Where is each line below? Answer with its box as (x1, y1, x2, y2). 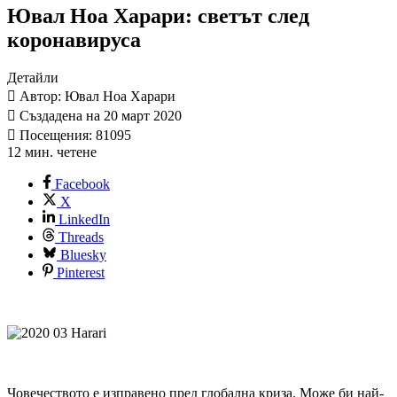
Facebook (55, 175, 110, 191)
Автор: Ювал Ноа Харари (16, 88, 175, 104)
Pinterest (57, 264, 105, 280)
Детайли (7, 69, 58, 85)
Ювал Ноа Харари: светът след (7, 4, 309, 27)
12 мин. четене (7, 144, 97, 160)
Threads (58, 229, 104, 245)
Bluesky (60, 246, 106, 262)
